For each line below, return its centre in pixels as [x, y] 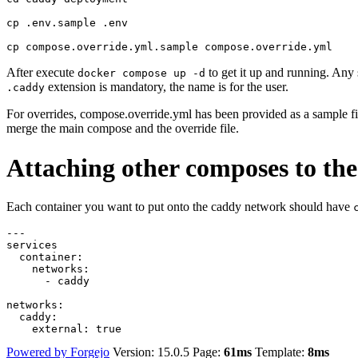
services [32, 245]
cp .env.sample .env [67, 23]
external [58, 329]
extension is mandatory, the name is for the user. [167, 87]
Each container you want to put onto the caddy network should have [180, 207]
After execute [42, 73]
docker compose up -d [141, 74]
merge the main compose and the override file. [123, 129]
